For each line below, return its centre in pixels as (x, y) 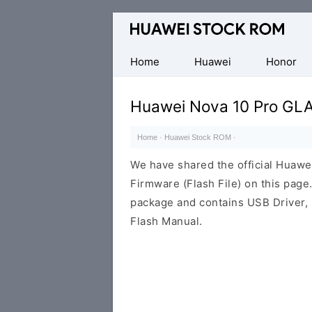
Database (137, 22)
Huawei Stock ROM (198, 137)
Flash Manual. (166, 221)
